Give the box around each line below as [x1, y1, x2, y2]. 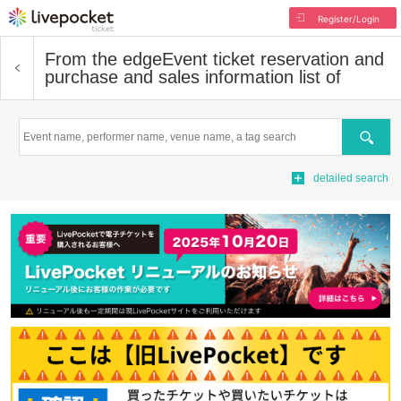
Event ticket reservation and [162, 49, 384, 69]
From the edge [45, 49, 162, 69]
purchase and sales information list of [45, 67, 341, 87]
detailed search [313, 172, 388, 184]
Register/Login [317, 13, 380, 24]
